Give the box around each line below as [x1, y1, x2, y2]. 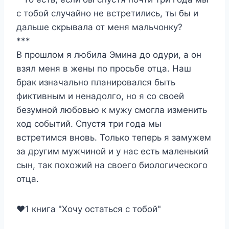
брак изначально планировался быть [16, 77, 175, 87]
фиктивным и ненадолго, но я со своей [16, 91, 184, 101]
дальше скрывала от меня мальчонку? [16, 22, 182, 32]
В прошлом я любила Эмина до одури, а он [16, 50, 201, 60]
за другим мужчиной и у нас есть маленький [16, 146, 209, 156]
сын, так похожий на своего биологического [16, 160, 208, 170]
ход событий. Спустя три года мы [16, 119, 162, 129]
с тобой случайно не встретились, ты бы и [16, 8, 198, 18]
